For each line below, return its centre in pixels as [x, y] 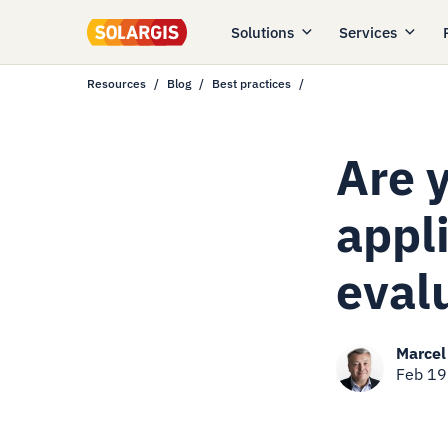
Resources [116, 83]
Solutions [263, 32]
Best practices [251, 83]
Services [368, 32]
